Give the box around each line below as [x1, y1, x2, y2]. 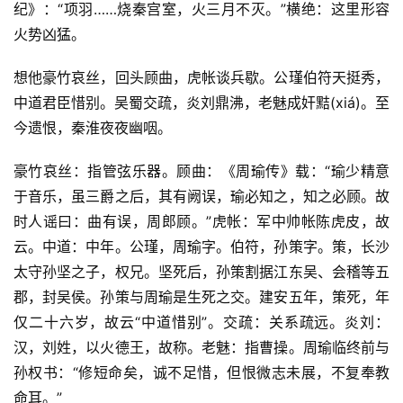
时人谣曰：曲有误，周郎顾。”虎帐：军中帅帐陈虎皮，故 [13, 211, 390, 230]
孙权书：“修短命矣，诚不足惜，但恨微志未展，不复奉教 [13, 363, 390, 381]
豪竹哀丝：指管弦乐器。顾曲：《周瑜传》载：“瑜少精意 [13, 161, 390, 180]
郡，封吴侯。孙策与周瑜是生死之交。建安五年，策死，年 [13, 287, 390, 306]
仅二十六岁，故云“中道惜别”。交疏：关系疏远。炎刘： [13, 312, 390, 331]
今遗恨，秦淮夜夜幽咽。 [13, 118, 172, 137]
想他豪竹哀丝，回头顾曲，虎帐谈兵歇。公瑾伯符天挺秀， [13, 67, 390, 86]
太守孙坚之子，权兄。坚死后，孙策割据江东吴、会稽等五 [13, 262, 390, 281]
